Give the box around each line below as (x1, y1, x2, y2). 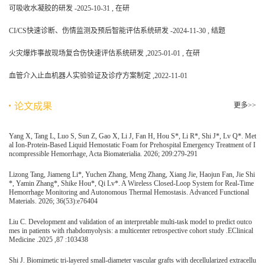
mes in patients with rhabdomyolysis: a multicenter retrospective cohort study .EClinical (8, 227, 253, 235)
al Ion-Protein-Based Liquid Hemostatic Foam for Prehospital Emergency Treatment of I (8, 141, 256, 150)
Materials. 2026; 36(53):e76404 (8, 197, 98, 206)
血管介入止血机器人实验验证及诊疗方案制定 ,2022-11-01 (8, 72, 188, 80)
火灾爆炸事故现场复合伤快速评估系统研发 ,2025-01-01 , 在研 (8, 49, 200, 58)
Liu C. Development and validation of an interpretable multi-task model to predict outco (8, 218, 252, 227)
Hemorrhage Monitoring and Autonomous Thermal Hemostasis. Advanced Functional (8, 188, 249, 197)
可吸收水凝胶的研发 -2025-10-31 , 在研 (8, 4, 130, 13)
